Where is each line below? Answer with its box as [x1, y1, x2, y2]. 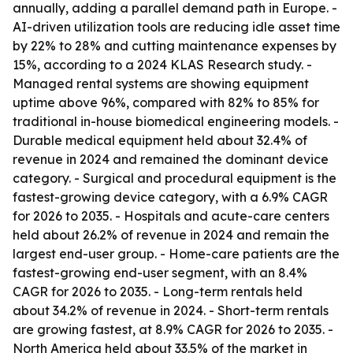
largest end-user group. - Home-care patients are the [13, 246, 340, 262]
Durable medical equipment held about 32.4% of [13, 132, 307, 148]
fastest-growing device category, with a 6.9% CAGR [13, 189, 328, 205]
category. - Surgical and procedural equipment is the [13, 170, 336, 186]
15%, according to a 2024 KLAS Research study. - [13, 57, 312, 72]
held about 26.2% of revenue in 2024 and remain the [13, 227, 329, 243]
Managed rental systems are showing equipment [13, 76, 309, 91]
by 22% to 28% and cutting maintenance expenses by [13, 38, 336, 54]
